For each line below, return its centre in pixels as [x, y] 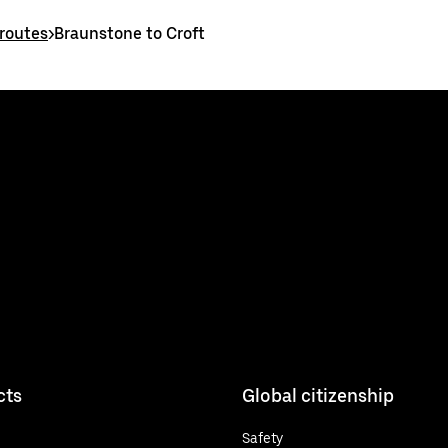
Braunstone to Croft [129, 33]
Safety [262, 437]
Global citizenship [318, 395]
